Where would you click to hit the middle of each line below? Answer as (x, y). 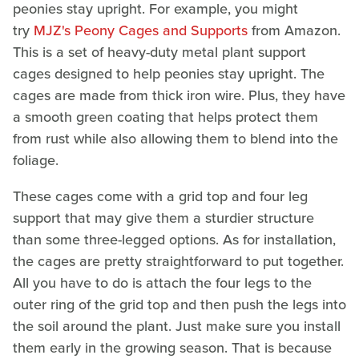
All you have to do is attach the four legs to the (162, 282)
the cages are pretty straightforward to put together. (178, 261)
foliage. (36, 160)
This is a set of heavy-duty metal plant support (159, 52)
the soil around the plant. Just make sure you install (177, 326)
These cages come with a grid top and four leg (160, 196)
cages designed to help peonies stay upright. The (169, 73)
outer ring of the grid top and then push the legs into (179, 304)
